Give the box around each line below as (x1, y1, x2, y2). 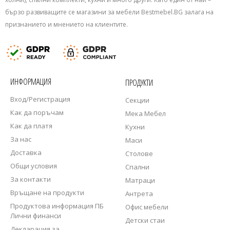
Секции (125, 95, 149, 105)
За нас (10, 135, 31, 144)
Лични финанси (10, 211, 61, 220)
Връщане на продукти (10, 188, 84, 197)
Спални (125, 162, 149, 171)
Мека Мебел (125, 109, 166, 118)
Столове (125, 149, 153, 158)
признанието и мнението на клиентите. (5, 20, 128, 29)
